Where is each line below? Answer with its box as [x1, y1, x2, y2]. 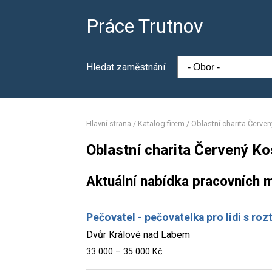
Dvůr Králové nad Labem [86, 228, 190, 240]
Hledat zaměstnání [86, 61, 165, 73]
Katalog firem [138, 119, 185, 128]
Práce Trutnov [86, 15, 203, 38]
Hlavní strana [86, 119, 131, 128]
